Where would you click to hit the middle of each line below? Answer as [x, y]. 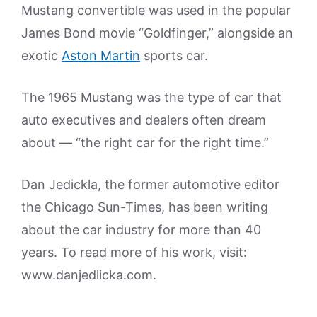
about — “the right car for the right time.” [145, 143]
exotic [41, 56]
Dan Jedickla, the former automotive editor [150, 184]
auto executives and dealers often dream [144, 120]
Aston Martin [101, 56]
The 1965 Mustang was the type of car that [151, 97]
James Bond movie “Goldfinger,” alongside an [157, 33]
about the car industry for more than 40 [141, 230]
